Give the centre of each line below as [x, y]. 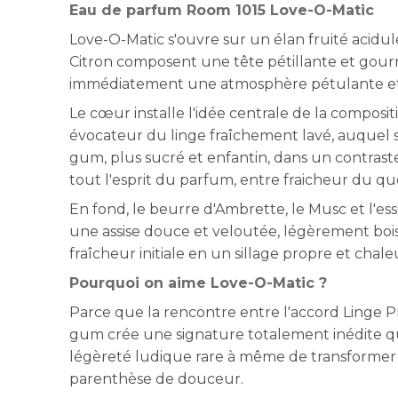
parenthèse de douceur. [157, 379]
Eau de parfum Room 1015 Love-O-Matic [222, 10]
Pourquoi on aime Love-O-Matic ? [199, 283]
